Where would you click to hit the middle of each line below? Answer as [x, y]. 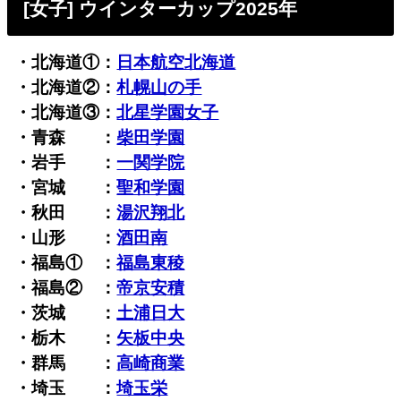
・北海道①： [66, 63]
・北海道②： [66, 88]
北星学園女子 [168, 113]
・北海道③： [66, 113]
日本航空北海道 [176, 63]
